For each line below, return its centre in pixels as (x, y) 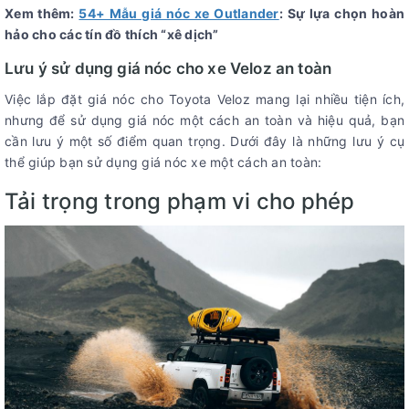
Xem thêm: (42, 13)
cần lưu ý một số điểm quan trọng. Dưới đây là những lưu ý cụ (204, 141)
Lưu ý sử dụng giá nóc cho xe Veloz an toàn (168, 68)
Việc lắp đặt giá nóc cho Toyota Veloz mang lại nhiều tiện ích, (204, 99)
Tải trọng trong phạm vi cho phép (180, 201)
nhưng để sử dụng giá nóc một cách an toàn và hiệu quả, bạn (204, 120)
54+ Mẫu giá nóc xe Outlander (179, 13)
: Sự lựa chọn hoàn (342, 13)
